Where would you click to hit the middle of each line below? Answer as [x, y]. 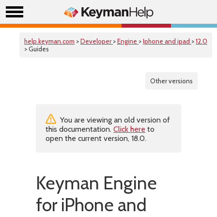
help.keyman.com [49, 41]
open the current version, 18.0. [96, 138]
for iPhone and [91, 205]
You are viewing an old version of [114, 120]
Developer [97, 41]
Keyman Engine [96, 183]
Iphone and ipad [167, 41]
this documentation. [79, 129]
